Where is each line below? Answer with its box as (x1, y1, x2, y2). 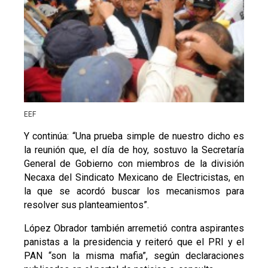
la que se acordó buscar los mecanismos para (23, 185, 245, 197)
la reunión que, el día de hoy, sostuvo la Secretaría (23, 144, 245, 156)
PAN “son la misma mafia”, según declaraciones (23, 250, 245, 262)
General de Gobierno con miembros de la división (23, 158, 245, 170)
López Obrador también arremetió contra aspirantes (23, 223, 245, 234)
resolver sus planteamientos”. (23, 199, 149, 211)
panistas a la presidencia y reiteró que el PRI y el (23, 236, 245, 248)
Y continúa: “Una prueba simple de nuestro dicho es (23, 130, 245, 142)
